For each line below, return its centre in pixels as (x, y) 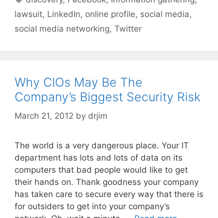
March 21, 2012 (44, 116)
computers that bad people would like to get (101, 170)
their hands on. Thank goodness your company (107, 182)
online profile (110, 14)
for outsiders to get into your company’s (92, 206)
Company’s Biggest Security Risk (108, 97)
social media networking (62, 29)
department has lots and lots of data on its (99, 157)
